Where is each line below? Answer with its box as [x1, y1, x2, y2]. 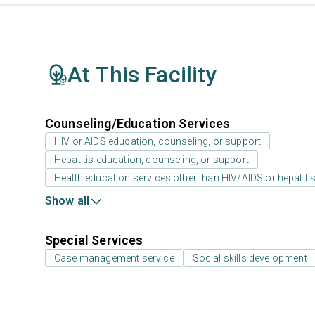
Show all [45, 194, 90, 207]
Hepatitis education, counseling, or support [54, 154, 249, 165]
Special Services [45, 233, 143, 247]
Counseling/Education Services [45, 116, 231, 131]
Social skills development [192, 252, 307, 264]
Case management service [54, 252, 174, 264]
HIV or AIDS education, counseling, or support [54, 136, 262, 147]
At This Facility [67, 61, 217, 88]
